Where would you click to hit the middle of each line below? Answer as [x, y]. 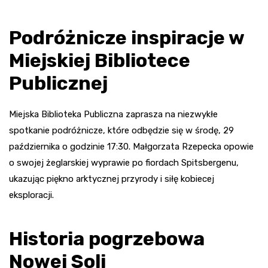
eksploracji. [31, 195]
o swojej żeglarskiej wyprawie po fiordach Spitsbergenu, [124, 162]
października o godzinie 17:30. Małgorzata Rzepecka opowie [131, 146]
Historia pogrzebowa [107, 238]
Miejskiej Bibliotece [100, 60]
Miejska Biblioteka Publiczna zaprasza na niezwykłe [113, 114]
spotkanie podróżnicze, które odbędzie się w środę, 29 [121, 130]
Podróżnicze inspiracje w [127, 37]
